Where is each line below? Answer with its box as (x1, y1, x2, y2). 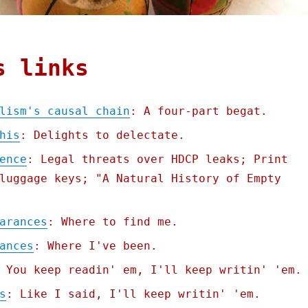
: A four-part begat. (129, 104, 267, 118)
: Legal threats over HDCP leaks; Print (26, 153, 288, 166)
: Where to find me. (47, 215, 178, 229)
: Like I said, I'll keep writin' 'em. (5, 287, 261, 301)
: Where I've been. (33, 239, 157, 253)
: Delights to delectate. (19, 129, 185, 142)
